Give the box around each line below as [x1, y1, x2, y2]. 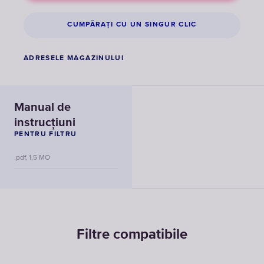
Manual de [14, 101, 71, 113]
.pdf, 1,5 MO [14, 154, 50, 161]
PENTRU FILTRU [14, 130, 77, 138]
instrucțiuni [14, 116, 75, 128]
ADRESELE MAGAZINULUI [24, 54, 124, 62]
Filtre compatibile [77, 227, 187, 242]
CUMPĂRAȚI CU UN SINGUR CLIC [67, 21, 197, 29]
